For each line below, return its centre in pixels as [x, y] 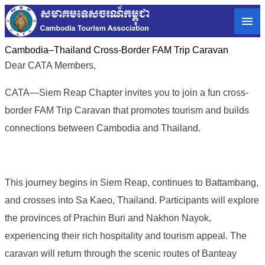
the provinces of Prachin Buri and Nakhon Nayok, [108, 218]
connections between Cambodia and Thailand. [103, 128]
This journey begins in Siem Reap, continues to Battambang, [132, 183]
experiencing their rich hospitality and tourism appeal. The [126, 236]
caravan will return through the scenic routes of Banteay [121, 254]
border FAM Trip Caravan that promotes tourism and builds [127, 111]
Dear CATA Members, [50, 66]
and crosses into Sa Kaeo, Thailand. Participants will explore [132, 201]
